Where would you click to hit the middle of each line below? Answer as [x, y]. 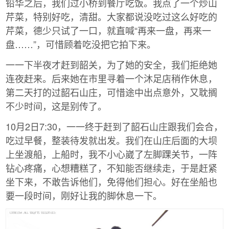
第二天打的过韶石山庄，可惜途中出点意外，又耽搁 [111, 92]
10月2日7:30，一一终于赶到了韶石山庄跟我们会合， [114, 126]
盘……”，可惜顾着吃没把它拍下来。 [81, 44]
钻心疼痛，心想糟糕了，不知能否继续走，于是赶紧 [111, 167]
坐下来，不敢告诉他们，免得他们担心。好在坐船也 [111, 181]
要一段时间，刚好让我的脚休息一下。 [84, 195]
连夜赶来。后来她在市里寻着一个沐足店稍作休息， [111, 78]
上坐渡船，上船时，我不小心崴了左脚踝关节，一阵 [111, 154]
